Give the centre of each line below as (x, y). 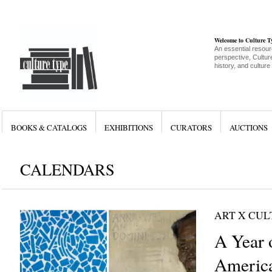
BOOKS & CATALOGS (49, 127)
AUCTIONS (248, 127)
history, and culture (242, 66)
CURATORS (191, 127)
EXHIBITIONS (128, 127)
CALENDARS (67, 169)
